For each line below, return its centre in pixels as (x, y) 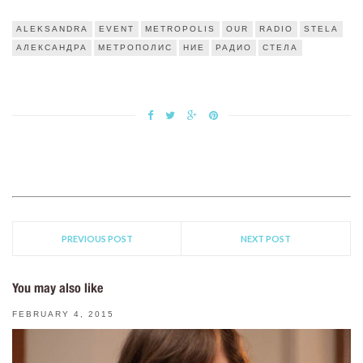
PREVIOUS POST (97, 239)
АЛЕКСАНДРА (52, 48)
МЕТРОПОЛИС (135, 48)
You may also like (58, 288)
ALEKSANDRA (52, 29)
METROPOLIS (180, 29)
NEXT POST (266, 239)
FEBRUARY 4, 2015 (63, 314)
